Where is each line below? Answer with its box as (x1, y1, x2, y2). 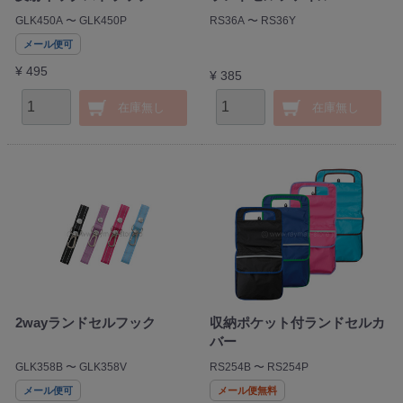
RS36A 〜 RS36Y (209, 14, 296, 28)
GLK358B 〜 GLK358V (14, 361, 127, 374)
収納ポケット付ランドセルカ (209, 315, 385, 331)
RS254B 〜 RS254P (209, 361, 309, 374)
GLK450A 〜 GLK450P (14, 14, 127, 28)
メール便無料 (217, 385, 277, 397)
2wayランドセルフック (14, 315, 156, 331)
